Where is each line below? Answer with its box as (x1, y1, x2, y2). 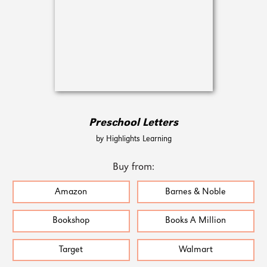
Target (59, 246, 83, 255)
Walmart (178, 246, 213, 255)
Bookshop (52, 216, 90, 226)
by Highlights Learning (95, 135, 172, 144)
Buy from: (113, 162, 154, 173)
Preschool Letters (89, 118, 178, 129)
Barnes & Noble (165, 187, 226, 197)
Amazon (55, 187, 88, 197)
